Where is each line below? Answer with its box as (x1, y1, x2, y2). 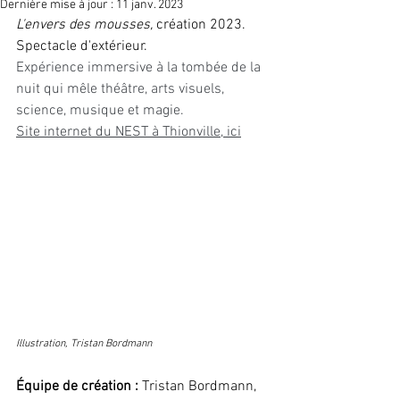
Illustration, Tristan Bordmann (16, 337, 152, 350)
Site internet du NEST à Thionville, (16, 123, 227, 141)
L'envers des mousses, (16, 16, 156, 34)
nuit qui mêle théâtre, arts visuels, (16, 80, 228, 98)
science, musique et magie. (16, 102, 187, 120)
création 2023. (156, 16, 249, 34)
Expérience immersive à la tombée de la (16, 59, 264, 77)
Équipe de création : (16, 377, 138, 396)
